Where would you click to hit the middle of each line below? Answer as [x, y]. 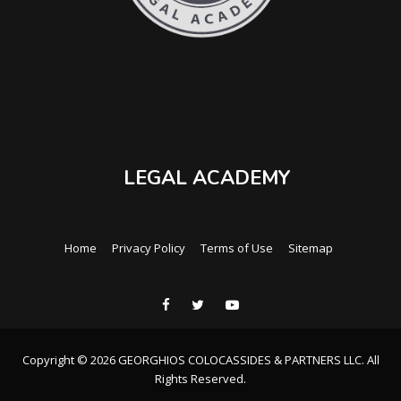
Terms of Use [236, 247]
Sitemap [310, 247]
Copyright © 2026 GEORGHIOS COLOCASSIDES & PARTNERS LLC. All [200, 359]
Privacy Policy [148, 247]
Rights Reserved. [200, 378]
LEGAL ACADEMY [207, 178]
